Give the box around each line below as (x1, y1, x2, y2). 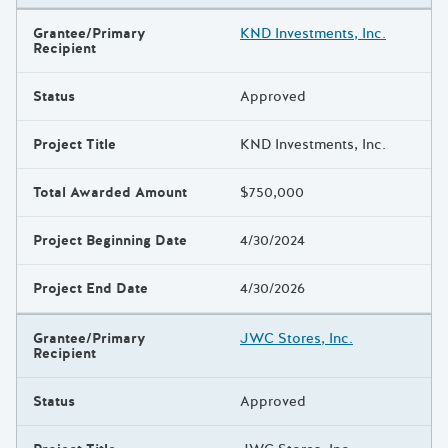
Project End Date (33, 279, 148, 299)
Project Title (33, 135, 116, 155)
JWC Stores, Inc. (240, 329, 353, 349)
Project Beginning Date (33, 231, 187, 251)
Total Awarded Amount (33, 183, 187, 203)
